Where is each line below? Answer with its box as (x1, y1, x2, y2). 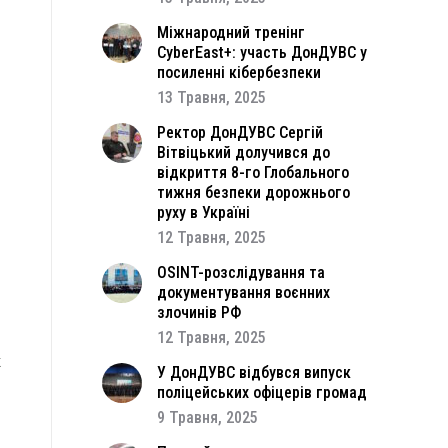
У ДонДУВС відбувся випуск (157, 363, 351, 382)
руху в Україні (157, 203, 250, 222)
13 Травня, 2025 (157, 88, 266, 107)
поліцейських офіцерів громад (157, 383, 367, 402)
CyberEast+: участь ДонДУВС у (157, 43, 367, 62)
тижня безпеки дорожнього (157, 183, 350, 202)
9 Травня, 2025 (157, 408, 258, 427)
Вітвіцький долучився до (157, 143, 330, 162)
